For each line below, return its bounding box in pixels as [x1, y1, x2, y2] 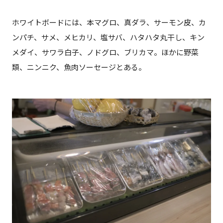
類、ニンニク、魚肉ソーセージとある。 [11, 62, 146, 72]
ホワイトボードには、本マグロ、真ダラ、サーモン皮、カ [11, 17, 206, 27]
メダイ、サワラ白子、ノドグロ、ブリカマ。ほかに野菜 [11, 47, 199, 57]
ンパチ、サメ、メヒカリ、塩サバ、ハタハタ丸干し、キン [11, 32, 205, 42]
